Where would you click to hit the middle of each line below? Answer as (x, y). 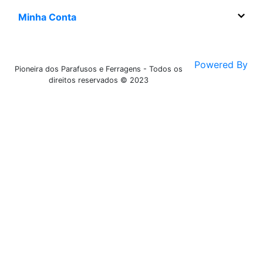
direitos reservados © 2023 (98, 80)
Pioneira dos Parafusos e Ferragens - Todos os (98, 69)
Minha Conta (47, 17)
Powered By (221, 65)
